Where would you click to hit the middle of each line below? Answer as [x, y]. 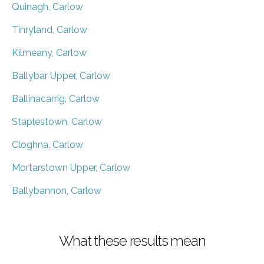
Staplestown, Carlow [57, 121]
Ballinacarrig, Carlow [56, 98]
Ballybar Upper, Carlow [61, 75]
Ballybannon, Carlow [57, 190]
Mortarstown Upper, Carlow [71, 167]
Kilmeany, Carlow [49, 52]
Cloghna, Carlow [47, 144]
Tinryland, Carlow [49, 29]
